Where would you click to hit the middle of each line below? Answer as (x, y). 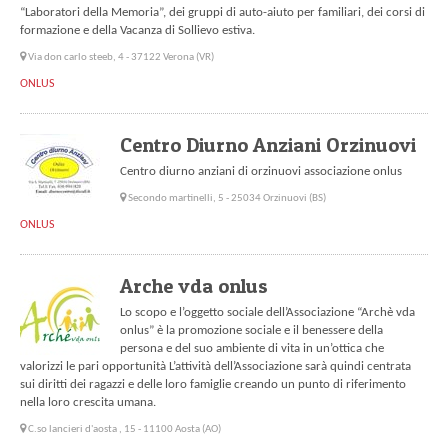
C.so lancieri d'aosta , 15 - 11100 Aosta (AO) (124, 430)
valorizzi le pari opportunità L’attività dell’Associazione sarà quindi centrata (215, 367)
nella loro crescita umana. (88, 403)
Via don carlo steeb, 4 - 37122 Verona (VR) (121, 58)
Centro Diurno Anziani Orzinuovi (268, 145)
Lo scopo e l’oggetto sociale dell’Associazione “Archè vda (267, 313)
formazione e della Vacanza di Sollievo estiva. (137, 31)
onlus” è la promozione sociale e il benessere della (251, 331)
